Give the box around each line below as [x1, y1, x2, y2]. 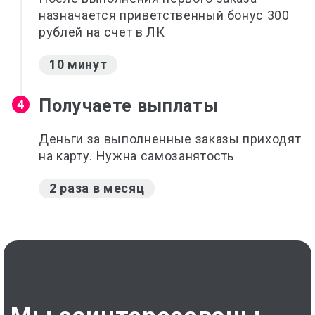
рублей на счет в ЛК [39, 25, 165, 39]
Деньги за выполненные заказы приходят [39, 131, 302, 146]
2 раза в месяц [49, 181, 145, 195]
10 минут [49, 57, 108, 72]
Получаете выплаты [39, 96, 219, 116]
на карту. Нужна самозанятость [39, 148, 235, 163]
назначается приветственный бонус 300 [39, 8, 290, 22]
